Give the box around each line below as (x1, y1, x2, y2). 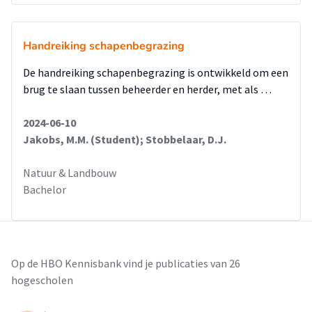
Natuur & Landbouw (23, 166, 116, 180)
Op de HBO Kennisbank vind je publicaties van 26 (11, 256, 240, 270)
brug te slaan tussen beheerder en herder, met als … (23, 82, 272, 96)
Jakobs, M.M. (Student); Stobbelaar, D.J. (23, 132, 226, 146)
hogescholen (11, 273, 73, 287)
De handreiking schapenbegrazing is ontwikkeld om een (23, 65, 288, 79)
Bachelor (23, 182, 66, 196)
